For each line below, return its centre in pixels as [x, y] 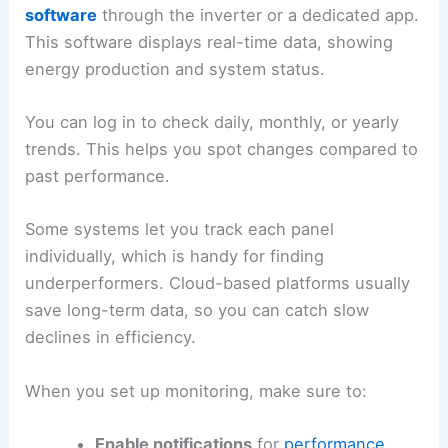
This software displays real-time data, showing [209, 41]
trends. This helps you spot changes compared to [222, 149]
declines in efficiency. [111, 337]
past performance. [98, 176]
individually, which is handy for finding [175, 256]
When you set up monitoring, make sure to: [196, 390]
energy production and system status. [175, 68]
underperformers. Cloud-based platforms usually [218, 283]
